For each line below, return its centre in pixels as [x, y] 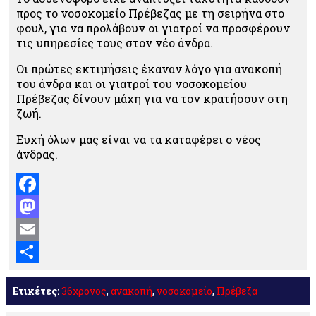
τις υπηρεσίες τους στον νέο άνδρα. [115, 43]
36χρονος [84, 291]
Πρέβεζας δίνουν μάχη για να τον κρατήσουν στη [152, 98]
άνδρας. [37, 154]
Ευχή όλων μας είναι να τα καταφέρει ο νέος [139, 139]
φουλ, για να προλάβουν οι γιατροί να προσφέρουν [153, 28]
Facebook [43, 206]
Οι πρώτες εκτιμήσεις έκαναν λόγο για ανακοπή [149, 69]
